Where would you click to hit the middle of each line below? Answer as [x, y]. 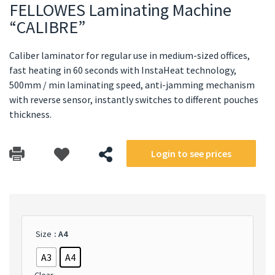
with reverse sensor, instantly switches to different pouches [134, 99]
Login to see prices [191, 153]
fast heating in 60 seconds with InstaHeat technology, [123, 70]
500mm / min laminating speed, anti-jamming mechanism [132, 84]
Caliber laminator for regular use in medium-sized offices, [130, 55]
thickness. [30, 114]
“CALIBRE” [47, 27]
